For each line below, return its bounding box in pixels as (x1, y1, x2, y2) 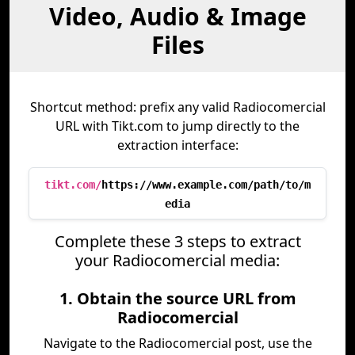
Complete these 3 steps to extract (54, 231, 301, 252)
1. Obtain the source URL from (59, 288, 296, 309)
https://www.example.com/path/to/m (101, 178, 311, 191)
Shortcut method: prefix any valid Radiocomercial (29, 98, 326, 116)
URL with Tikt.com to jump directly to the (55, 117, 300, 135)
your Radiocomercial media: (75, 250, 280, 271)
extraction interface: (116, 136, 239, 154)
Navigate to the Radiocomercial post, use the (43, 334, 312, 352)
